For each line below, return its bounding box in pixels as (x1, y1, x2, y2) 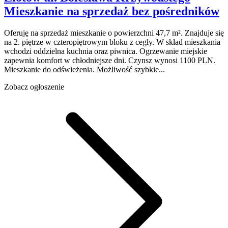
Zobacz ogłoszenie (4, 82, 64, 92)
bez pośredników (132, 5, 219, 18)
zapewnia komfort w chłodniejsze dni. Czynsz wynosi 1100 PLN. (4, 56, 215, 65)
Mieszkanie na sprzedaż (4, 5, 129, 18)
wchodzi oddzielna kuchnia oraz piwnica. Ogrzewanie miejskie (4, 47, 207, 56)
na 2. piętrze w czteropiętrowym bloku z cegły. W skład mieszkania (4, 38, 220, 47)
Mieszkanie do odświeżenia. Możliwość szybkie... (4, 65, 165, 74)
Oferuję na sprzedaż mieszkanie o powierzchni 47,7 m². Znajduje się (4, 28, 224, 38)
